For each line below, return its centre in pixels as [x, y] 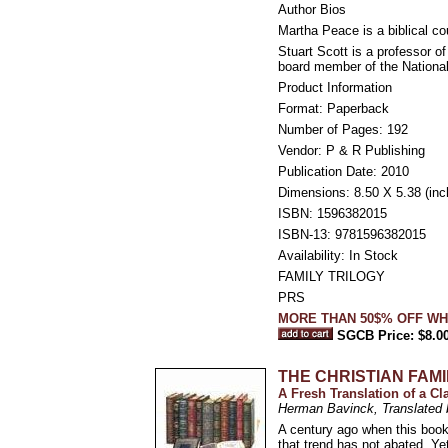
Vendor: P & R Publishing [351, 150]
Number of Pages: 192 [343, 129]
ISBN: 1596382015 [332, 213]
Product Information [335, 87]
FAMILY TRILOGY [331, 276]
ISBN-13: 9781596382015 [352, 234]
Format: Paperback [333, 108]
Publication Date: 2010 [343, 171]
